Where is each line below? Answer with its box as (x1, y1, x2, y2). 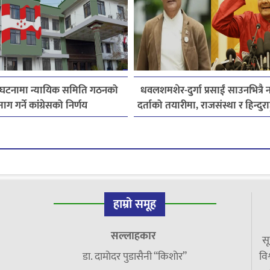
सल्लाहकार (111, 227, 159, 246)
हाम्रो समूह (113, 194, 157, 215)
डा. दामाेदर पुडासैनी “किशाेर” (83, 248, 187, 266)
